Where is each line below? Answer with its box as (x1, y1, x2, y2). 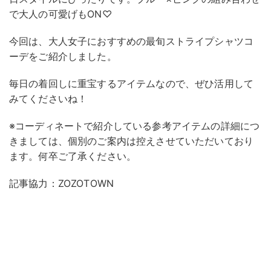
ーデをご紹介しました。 (9, 50, 117, 62)
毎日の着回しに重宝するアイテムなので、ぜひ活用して (9, 77, 253, 90)
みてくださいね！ (9, 92, 88, 105)
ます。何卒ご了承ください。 (9, 149, 137, 162)
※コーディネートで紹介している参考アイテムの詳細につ (9, 119, 260, 132)
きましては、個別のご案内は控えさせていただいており (9, 134, 254, 147)
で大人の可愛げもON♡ (9, 7, 112, 20)
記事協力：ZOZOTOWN (9, 177, 114, 189)
